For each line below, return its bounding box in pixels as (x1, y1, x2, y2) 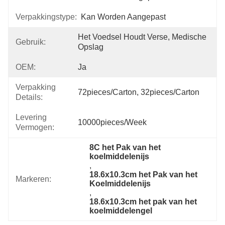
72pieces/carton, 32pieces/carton (78, 88, 199, 96)
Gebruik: (16, 38, 46, 46)
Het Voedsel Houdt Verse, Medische (78, 33, 206, 41)
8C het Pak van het (89, 143, 161, 152)
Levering (16, 113, 47, 122)
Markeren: (16, 175, 51, 183)
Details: (16, 93, 43, 101)
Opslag (78, 43, 103, 51)
